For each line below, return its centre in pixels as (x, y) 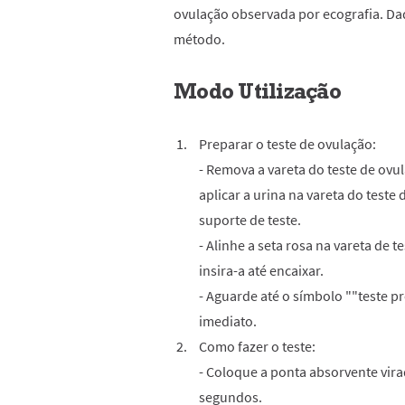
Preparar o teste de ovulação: (287, 144)
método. (199, 39)
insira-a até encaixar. (261, 270)
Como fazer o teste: (257, 346)
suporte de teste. (250, 220)
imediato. (228, 321)
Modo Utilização (257, 91)
